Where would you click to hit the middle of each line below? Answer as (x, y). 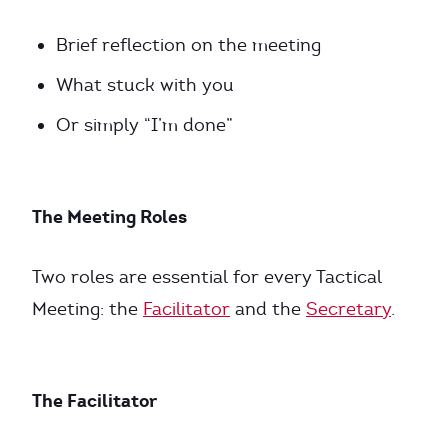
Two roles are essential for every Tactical (207, 277)
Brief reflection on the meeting (188, 45)
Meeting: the (87, 309)
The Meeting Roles (109, 216)
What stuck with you (145, 85)
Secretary (348, 309)
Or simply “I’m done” (144, 125)
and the (268, 309)
